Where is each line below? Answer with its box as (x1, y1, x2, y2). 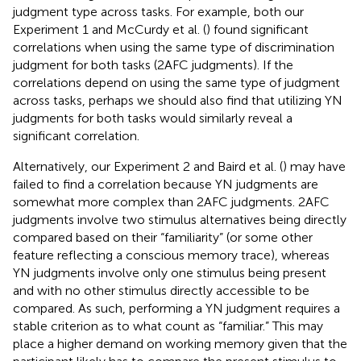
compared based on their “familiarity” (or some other (13, 229, 313, 245)
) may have (283, 158, 346, 174)
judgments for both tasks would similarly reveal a (13, 110, 293, 126)
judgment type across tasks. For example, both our (13, 3, 304, 19)
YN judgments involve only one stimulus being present (13, 264, 326, 280)
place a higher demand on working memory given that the (13, 335, 347, 351)
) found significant (206, 21, 309, 37)
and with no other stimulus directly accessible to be (13, 282, 309, 298)
